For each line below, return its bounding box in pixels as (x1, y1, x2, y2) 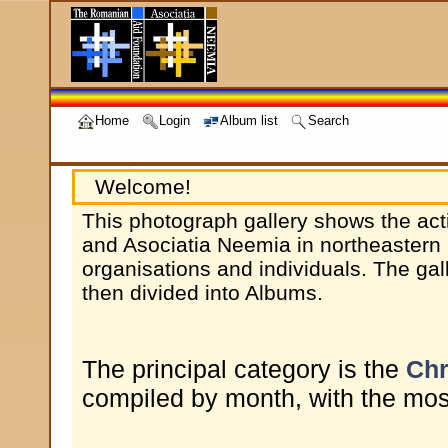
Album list (220, 114, 278, 128)
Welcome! (95, 175, 191, 198)
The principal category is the (82, 355, 406, 383)
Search (308, 114, 349, 128)
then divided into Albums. (82, 281, 323, 304)
